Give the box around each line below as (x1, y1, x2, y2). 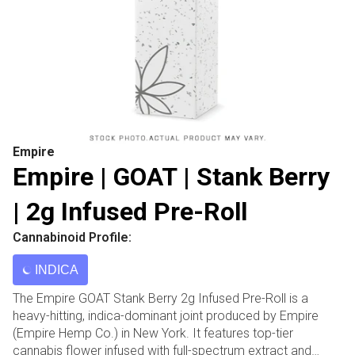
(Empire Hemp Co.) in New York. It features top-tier (13, 326, 293, 341)
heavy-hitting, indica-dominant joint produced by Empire (13, 308, 319, 323)
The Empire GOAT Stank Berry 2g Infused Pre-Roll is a (13, 291, 308, 306)
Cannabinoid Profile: (13, 230, 132, 245)
